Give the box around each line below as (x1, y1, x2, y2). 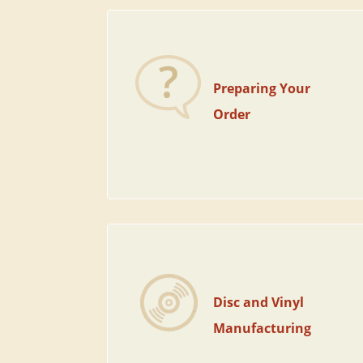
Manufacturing (213, 319, 312, 337)
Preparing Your (213, 79, 311, 97)
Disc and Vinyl (213, 293, 305, 311)
